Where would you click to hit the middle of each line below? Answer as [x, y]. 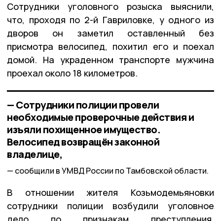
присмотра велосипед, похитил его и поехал [110, 47]
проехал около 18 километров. [72, 73]
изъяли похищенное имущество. [84, 130]
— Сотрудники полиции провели [83, 105]
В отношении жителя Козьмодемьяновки [110, 192]
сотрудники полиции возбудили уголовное [110, 205]
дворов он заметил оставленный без [110, 33]
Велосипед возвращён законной [83, 142]
